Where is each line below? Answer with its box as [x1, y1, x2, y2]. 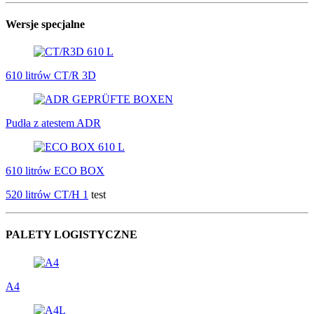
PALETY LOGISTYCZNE [6, 228, 137, 241]
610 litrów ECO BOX [6, 165, 104, 177]
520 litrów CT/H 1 [6, 189, 88, 201]
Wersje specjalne [6, 18, 85, 30]
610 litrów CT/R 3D [6, 69, 96, 82]
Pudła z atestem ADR [6, 117, 101, 130]
